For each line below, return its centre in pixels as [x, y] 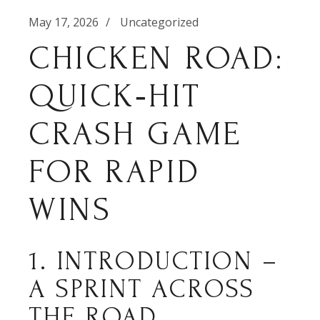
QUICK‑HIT [115, 96]
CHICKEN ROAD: [157, 59]
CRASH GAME [135, 134]
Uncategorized [160, 22]
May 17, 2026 [64, 22]
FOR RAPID [115, 172]
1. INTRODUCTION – [154, 261]
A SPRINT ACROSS [142, 289]
